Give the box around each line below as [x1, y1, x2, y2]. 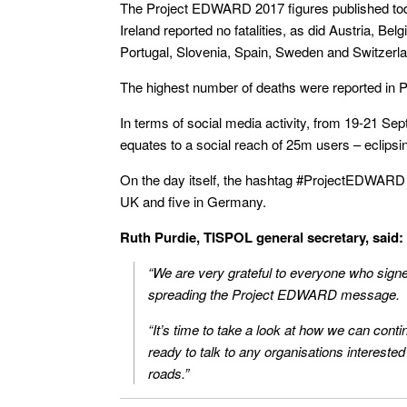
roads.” [148, 363, 189, 382]
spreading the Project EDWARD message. [148, 284, 400, 303]
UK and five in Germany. [120, 192, 266, 211]
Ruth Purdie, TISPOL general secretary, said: [120, 227, 403, 247]
